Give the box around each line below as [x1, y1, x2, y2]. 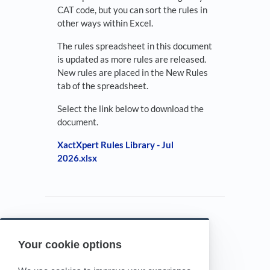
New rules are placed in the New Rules [57, 67, 208, 78]
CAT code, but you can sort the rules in [57, 4, 207, 16]
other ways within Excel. [57, 17, 155, 29]
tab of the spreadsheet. [57, 80, 152, 92]
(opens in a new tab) [183, 241, 269, 253]
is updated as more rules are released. [57, 54, 206, 65]
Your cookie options [18, 239, 122, 251]
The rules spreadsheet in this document [57, 40, 212, 52]
